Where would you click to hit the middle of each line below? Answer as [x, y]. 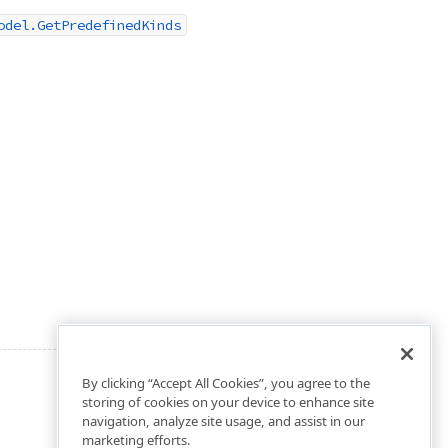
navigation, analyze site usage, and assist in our [223, 421]
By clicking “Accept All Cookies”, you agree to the [226, 383]
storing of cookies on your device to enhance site [228, 402]
